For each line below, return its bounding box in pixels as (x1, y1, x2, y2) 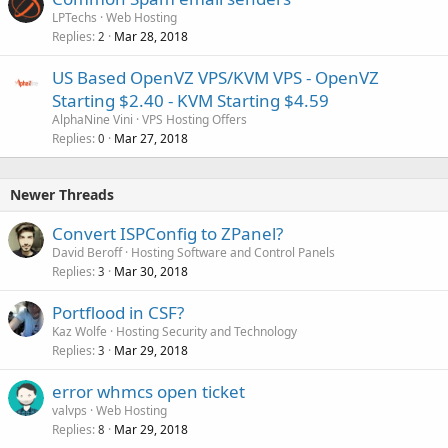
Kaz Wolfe (52, 322, 107, 340)
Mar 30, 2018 (114, 262, 188, 280)
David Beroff (52, 243, 122, 261)
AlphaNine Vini (52, 110, 133, 128)
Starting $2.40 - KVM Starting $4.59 (52, 88, 329, 112)
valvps (52, 401, 87, 419)
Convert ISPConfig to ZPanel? (52, 221, 283, 245)
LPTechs (52, 8, 97, 26)
